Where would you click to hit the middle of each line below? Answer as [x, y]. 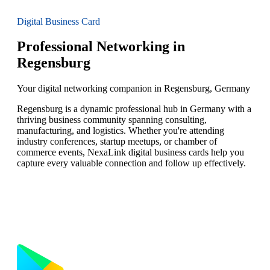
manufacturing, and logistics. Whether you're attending [121, 131]
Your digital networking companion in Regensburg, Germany [133, 89]
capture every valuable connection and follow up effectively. [131, 163]
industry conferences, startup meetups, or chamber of [117, 142]
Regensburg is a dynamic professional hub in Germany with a [134, 109]
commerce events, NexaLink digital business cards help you [130, 152]
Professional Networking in [101, 47]
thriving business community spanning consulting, [112, 120]
